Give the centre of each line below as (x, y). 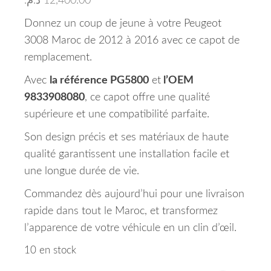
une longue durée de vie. (82, 171)
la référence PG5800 (99, 80)
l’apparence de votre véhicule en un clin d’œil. (130, 228)
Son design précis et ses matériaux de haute (126, 137)
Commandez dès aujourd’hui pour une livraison (134, 194)
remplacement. (58, 57)
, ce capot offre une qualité (147, 97)
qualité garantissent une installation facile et (127, 154)
